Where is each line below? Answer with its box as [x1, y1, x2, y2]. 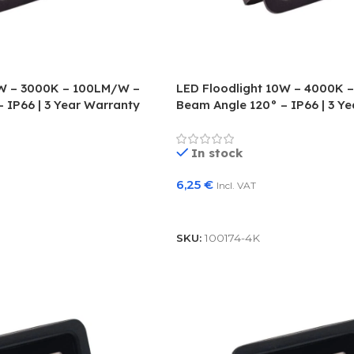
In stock [191, 145, 243, 161]
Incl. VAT [216, 179, 256, 192]
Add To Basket [185, 203, 269, 217]
